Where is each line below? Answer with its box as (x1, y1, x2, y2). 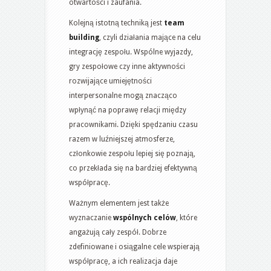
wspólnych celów (113, 213, 176, 222)
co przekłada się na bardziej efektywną (69, 163, 197, 172)
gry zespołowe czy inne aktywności (69, 62, 185, 71)
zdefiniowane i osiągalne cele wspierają (69, 242, 200, 251)
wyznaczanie (69, 213, 113, 222)
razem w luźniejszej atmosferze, (69, 134, 175, 143)
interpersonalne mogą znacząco (69, 91, 177, 100)
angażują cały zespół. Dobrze (69, 227, 166, 237)
